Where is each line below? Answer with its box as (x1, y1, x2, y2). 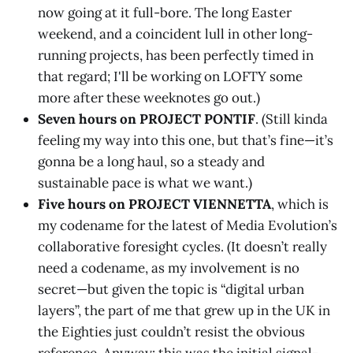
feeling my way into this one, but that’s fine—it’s (38, 132, 333, 150)
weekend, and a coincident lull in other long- (38, 25, 313, 43)
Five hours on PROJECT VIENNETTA (38, 195, 271, 214)
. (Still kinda (255, 110, 328, 128)
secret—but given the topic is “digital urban (38, 281, 304, 299)
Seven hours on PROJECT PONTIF (38, 110, 255, 128)
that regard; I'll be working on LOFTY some (38, 68, 303, 86)
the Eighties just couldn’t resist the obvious (38, 323, 305, 341)
